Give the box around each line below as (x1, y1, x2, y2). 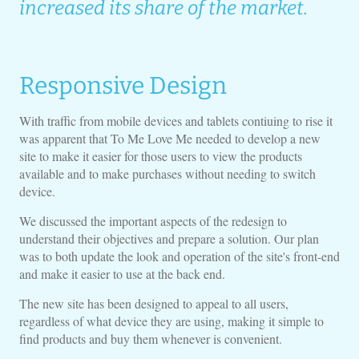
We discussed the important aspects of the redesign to (18, 212, 287, 229)
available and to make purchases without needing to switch (18, 165, 316, 182)
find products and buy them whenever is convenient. (18, 330, 282, 347)
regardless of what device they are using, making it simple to (18, 313, 324, 329)
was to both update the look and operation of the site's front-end (18, 248, 340, 264)
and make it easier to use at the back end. (18, 265, 225, 282)
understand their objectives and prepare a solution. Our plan (18, 230, 319, 247)
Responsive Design (18, 71, 227, 100)
